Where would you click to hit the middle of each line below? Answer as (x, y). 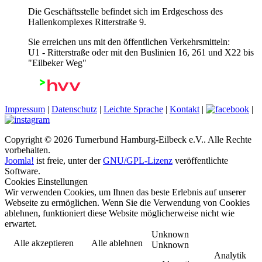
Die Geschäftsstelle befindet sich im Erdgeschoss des (125, 11)
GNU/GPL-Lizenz (138, 161)
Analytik (230, 255)
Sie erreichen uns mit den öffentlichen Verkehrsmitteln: (129, 42)
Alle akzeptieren (44, 243)
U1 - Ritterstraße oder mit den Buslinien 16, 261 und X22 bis (141, 52)
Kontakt (185, 109)
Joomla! (19, 161)
